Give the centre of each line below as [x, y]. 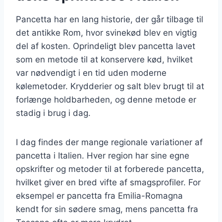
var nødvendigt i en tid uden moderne [91, 73]
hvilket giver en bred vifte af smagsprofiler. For [108, 182]
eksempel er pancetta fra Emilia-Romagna [99, 195]
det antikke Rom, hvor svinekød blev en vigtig [106, 32]
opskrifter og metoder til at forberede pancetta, [110, 169]
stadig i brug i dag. [53, 113]
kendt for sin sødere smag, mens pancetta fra [107, 209]
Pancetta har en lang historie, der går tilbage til [110, 19]
